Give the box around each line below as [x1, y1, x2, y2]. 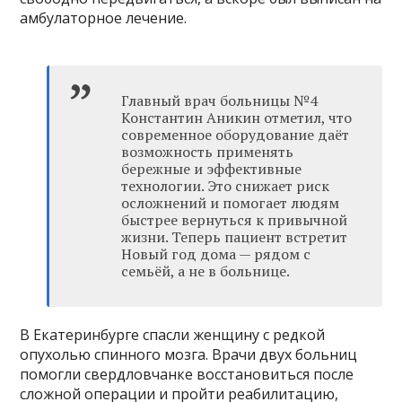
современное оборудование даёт [121, 125, 350, 145]
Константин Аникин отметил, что [121, 108, 353, 128]
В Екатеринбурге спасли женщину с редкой [20, 325, 326, 345]
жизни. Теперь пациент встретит [121, 227, 348, 248]
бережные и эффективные [121, 159, 302, 179]
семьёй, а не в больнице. [121, 261, 291, 282]
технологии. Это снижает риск [121, 176, 330, 197]
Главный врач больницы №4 [121, 91, 319, 111]
